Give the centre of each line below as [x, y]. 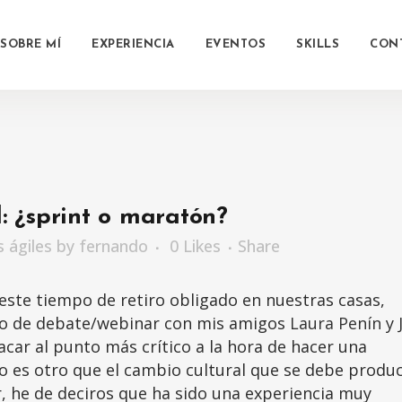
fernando [114, 246]
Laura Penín [336, 323]
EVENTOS [235, 44]
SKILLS [318, 44]
